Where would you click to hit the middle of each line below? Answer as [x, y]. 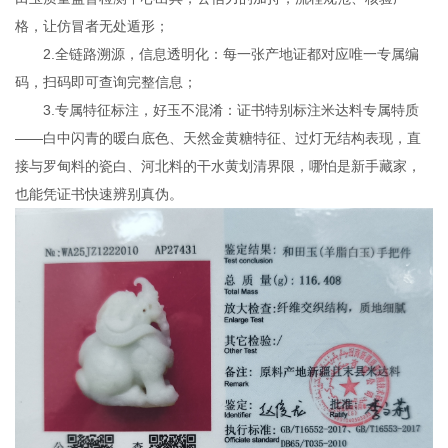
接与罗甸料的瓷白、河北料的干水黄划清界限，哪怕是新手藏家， [218, 165]
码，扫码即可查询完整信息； [106, 81]
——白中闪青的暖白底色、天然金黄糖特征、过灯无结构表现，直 [218, 137]
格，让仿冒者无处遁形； [92, 25]
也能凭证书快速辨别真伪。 [99, 193]
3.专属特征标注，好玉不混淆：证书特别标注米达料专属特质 [231, 109]
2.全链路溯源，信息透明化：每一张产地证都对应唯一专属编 [231, 53]
